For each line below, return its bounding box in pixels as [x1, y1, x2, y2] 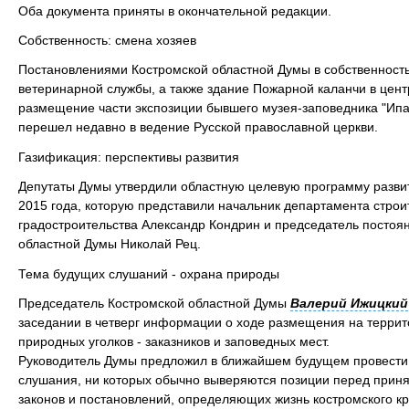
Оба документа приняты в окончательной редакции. [18, 3, 331, 18]
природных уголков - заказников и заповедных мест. [18, 334, 330, 350]
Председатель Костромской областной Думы [18, 296, 290, 311]
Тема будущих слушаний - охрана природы [18, 266, 279, 281]
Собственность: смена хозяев [18, 33, 196, 48]
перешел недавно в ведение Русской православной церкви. [18, 120, 378, 135]
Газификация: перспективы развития [18, 149, 239, 164]
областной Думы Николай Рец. [18, 236, 201, 252]
